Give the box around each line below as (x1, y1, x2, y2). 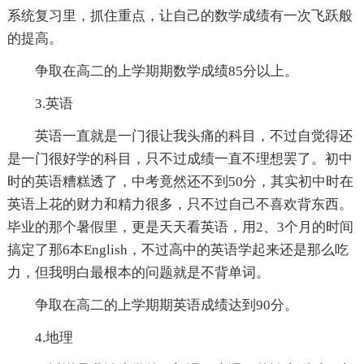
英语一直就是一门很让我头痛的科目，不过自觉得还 (34, 128, 353, 145)
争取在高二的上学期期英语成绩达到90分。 (34, 297, 298, 314)
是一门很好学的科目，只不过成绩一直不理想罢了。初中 (6, 151, 353, 167)
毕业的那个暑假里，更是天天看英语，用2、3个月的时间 (6, 219, 353, 236)
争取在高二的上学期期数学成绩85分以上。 (34, 63, 298, 80)
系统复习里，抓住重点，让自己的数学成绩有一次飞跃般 (6, 8, 353, 24)
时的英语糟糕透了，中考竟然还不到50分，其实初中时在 (6, 174, 353, 190)
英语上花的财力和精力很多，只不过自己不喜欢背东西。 (6, 197, 353, 213)
